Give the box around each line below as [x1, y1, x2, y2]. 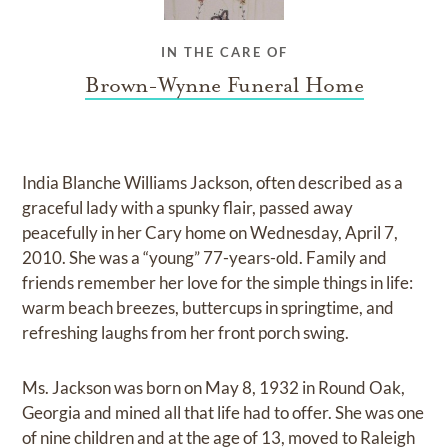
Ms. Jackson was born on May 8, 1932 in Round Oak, [22, 377, 406, 399]
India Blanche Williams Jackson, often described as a [22, 172, 404, 194]
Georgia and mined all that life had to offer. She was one [22, 402, 425, 424]
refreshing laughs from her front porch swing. [22, 322, 350, 344]
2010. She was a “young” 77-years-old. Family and [22, 247, 388, 269]
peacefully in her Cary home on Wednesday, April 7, [22, 222, 399, 244]
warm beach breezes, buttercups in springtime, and [22, 297, 395, 319]
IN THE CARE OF [160, 44, 288, 61]
